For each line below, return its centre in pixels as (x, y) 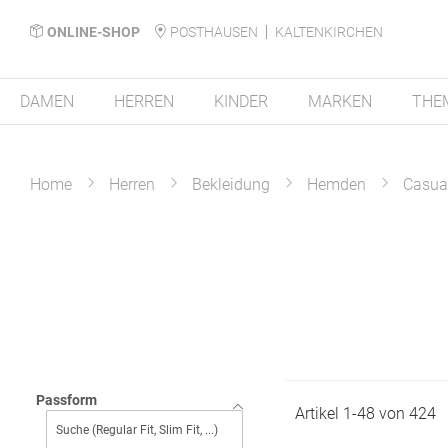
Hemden (336, 184)
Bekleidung (231, 184)
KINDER (241, 101)
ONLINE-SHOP (93, 31)
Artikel (318, 413)
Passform (66, 400)
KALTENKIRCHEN (329, 31)
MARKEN (340, 101)
